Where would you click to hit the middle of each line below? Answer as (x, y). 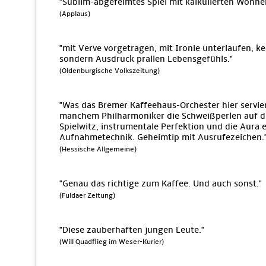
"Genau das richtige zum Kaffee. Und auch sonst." (161, 183)
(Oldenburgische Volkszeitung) (110, 71)
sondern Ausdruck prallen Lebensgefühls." (146, 59)
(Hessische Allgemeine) (98, 149)
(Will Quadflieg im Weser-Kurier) (112, 242)
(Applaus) (75, 14)
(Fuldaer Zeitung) (87, 196)
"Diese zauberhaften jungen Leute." (132, 230)
